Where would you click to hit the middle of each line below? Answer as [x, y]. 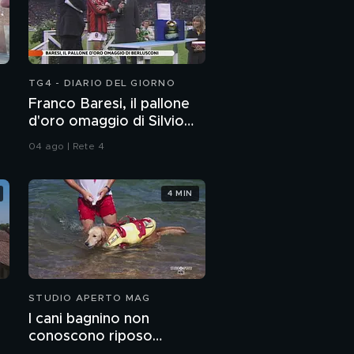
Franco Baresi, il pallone [109, 105]
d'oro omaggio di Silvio [106, 122]
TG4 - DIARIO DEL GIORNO [102, 83]
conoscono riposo [90, 337]
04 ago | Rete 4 [66, 147]
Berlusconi [64, 139]
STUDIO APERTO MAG [90, 298]
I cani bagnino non [89, 320]
